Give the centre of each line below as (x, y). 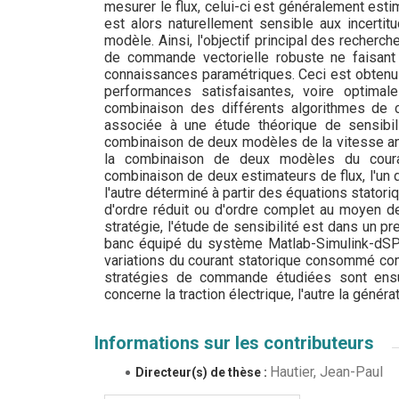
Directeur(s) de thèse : (203, 372)
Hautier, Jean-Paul (326, 371)
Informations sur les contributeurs (234, 342)
